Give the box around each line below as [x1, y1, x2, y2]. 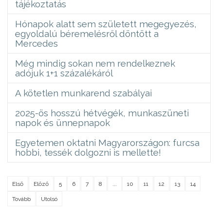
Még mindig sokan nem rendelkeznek [15, 57, 175, 69]
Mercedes [15, 37, 58, 49]
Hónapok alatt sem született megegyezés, [15, 18, 197, 29]
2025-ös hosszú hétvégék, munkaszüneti [15, 107, 189, 118]
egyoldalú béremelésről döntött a [15, 28, 159, 39]
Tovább [12, 195, 31, 202]
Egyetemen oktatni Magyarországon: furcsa [15, 137, 200, 148]
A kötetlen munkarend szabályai [15, 87, 152, 98]
